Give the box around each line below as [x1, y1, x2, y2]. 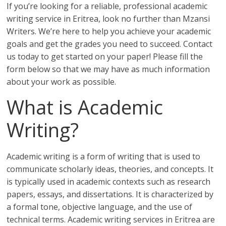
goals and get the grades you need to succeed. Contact [7, 38, 213, 49]
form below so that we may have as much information [7, 64, 210, 75]
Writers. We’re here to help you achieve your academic [7, 26, 211, 37]
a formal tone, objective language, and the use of [7, 201, 193, 212]
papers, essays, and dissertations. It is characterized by [7, 189, 214, 200]
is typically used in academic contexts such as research [7, 176, 211, 187]
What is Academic [7, 94, 163, 120]
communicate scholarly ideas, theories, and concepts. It [7, 163, 214, 175]
